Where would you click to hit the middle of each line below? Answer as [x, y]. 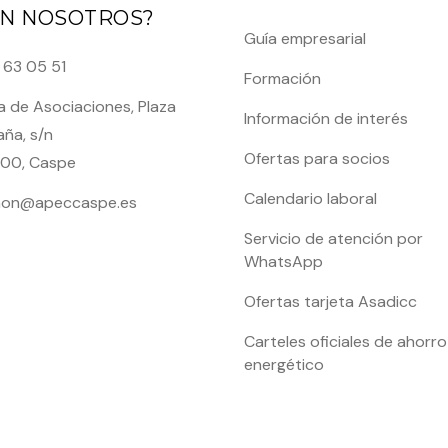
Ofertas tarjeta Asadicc [330, 302]
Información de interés [326, 119]
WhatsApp [283, 262]
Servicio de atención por [333, 239]
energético [284, 365]
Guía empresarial [305, 39]
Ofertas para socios [317, 159]
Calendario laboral [310, 199]
